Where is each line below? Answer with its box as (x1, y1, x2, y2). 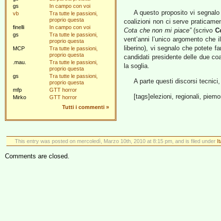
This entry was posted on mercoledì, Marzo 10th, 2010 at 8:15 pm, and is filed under (14, 138, 217, 144)
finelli (13, 24, 24, 30)
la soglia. (124, 62, 149, 70)
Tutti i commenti (62, 104, 105, 110)
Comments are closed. (5, 152, 70, 160)
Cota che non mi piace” (124, 27, 191, 34)
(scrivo (191, 27, 215, 34)
